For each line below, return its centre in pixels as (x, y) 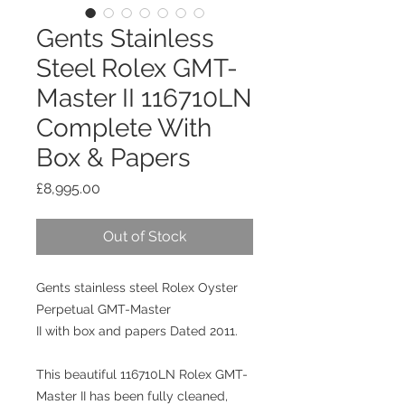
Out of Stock (145, 236)
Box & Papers (113, 158)
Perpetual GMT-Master (104, 309)
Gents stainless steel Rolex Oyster (137, 287)
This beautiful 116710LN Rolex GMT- (142, 374)
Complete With (124, 128)
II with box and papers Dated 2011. (137, 331)
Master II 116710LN (144, 98)
